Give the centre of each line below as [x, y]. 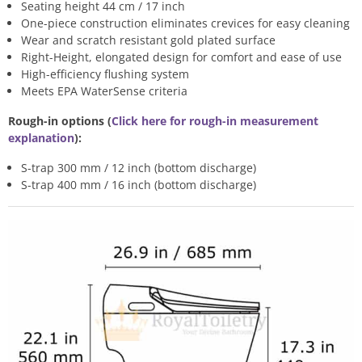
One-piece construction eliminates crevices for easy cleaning [185, 23]
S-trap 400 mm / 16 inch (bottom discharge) [139, 185]
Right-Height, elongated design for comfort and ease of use [181, 57]
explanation [41, 138]
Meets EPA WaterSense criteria [104, 91]
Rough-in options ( [60, 121]
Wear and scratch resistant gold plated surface [148, 40]
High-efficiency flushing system [105, 74]
